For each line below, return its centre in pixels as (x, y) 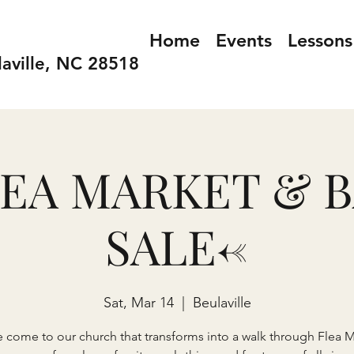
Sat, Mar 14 (138, 303)
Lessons (320, 40)
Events (244, 40)
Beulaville (222, 303)
